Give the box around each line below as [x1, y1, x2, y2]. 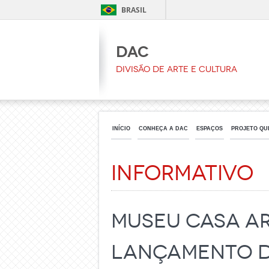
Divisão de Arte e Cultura [116, 64, 237, 74]
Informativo [111, 161, 253, 186]
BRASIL [121, 5, 147, 15]
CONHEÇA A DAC [139, 125, 188, 131]
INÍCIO [112, 125, 130, 131]
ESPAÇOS [196, 125, 223, 131]
